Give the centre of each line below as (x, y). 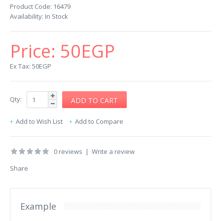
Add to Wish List (39, 121)
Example (38, 206)
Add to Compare (99, 121)
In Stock (56, 16)
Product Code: (31, 6)
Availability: (27, 16)
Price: (35, 51)
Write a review (113, 151)
